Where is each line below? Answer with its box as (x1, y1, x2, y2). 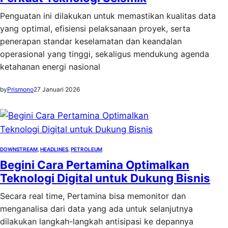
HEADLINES (40, 146, 68, 152)
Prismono (7, 85, 34, 93)
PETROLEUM (71, 146, 102, 152)
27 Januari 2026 (34, 85, 80, 93)
